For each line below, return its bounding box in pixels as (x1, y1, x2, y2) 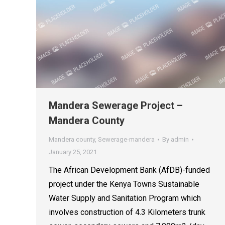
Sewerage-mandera (98, 136, 155, 144)
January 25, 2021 (49, 148, 97, 156)
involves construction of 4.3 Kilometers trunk (49, 207, 205, 217)
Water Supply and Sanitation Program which (49, 193, 201, 203)
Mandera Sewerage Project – (49, 99, 183, 112)
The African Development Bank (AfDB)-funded (49, 165, 210, 175)
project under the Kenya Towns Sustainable (49, 179, 199, 189)
